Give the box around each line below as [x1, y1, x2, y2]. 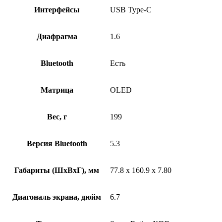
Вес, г [47, 112, 67, 121]
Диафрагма [36, 32, 77, 41]
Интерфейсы [34, 5, 80, 14]
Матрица [40, 85, 73, 94]
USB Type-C [110, 5, 152, 14]
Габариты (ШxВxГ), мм [14, 166, 99, 174]
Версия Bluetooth [26, 139, 87, 148]
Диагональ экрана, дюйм [12, 192, 101, 201]
